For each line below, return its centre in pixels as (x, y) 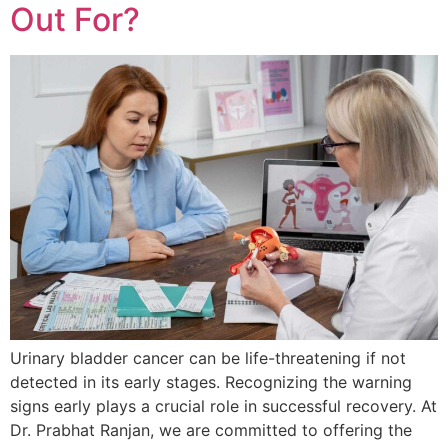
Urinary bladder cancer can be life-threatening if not (208, 357)
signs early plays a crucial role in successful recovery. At (223, 405)
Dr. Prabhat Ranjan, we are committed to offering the (211, 429)
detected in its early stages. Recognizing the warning (211, 381)
